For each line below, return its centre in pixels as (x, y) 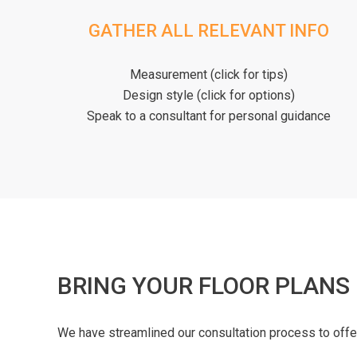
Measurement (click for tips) (209, 74)
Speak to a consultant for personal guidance (209, 116)
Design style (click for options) (209, 95)
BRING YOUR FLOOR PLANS (204, 285)
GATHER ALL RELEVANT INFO (209, 30)
